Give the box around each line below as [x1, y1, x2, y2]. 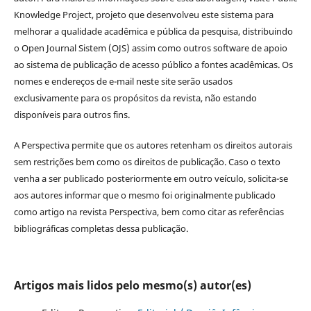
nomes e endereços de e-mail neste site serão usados [13, 74, 233, 87]
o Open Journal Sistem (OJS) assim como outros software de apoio [13, 41, 287, 54]
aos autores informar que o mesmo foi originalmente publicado [13, 188, 276, 201]
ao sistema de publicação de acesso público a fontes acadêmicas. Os [13, 58, 293, 71]
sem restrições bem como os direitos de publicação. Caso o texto [13, 155, 280, 168]
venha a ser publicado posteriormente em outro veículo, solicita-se [13, 171, 288, 185]
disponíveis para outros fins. [13, 108, 130, 121]
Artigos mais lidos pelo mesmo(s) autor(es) [13, 277, 251, 293]
